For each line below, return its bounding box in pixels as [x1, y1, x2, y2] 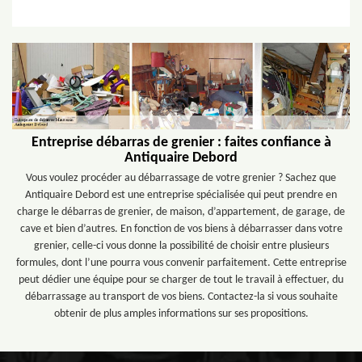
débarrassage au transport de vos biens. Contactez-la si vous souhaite [24, 291, 338, 304]
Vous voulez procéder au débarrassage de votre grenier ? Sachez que [26, 172, 336, 185]
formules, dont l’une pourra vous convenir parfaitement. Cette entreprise [15, 257, 347, 270]
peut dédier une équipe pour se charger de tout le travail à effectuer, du [19, 274, 343, 287]
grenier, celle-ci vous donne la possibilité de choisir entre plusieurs [33, 240, 329, 253]
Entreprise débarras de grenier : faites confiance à [31, 135, 331, 151]
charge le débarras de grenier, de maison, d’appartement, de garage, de [17, 206, 345, 219]
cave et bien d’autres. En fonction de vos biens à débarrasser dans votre [19, 223, 343, 236]
